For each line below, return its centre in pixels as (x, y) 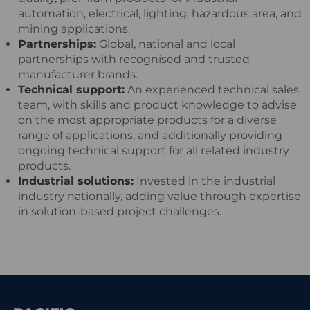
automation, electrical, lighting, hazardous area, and (160, 13)
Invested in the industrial (205, 181)
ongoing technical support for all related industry (154, 150)
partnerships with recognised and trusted (134, 59)
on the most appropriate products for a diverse (148, 120)
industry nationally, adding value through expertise (160, 196)
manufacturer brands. (78, 74)
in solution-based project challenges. (120, 211)
